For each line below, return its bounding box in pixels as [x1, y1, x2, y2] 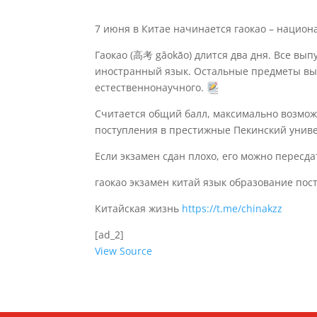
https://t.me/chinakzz [182, 202, 283, 216]
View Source [95, 244, 153, 258]
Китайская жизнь [95, 202, 183, 216]
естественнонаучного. [95, 81, 207, 95]
